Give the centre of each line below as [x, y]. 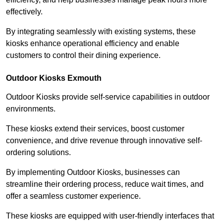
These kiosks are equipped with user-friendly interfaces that [110, 216]
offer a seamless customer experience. [74, 196]
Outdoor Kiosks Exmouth [54, 78]
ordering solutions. [38, 152]
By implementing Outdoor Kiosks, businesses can [93, 172]
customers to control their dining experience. [83, 55]
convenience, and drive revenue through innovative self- [104, 140]
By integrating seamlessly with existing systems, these [101, 31]
